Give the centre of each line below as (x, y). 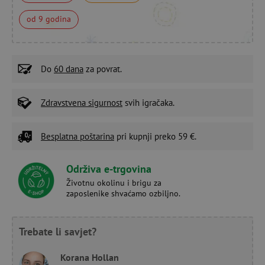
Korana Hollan (90, 257)
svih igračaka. (148, 102)
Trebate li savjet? (58, 231)
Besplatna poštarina (77, 136)
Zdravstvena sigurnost (82, 102)
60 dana (69, 69)
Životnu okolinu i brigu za (114, 182)
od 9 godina (49, 19)
